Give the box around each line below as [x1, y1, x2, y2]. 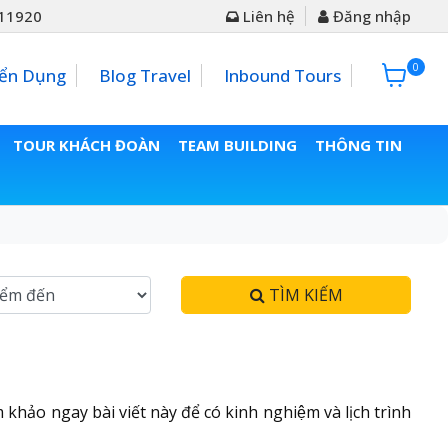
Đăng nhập [329, 6, 411, 26]
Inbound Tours [223, 63, 341, 87]
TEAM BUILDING [177, 135, 297, 156]
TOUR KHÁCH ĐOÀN [12, 135, 160, 156]
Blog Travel [98, 63, 191, 87]
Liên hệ [239, 6, 295, 26]
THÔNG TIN [314, 135, 402, 156]
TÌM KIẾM [264, 284, 343, 307]
